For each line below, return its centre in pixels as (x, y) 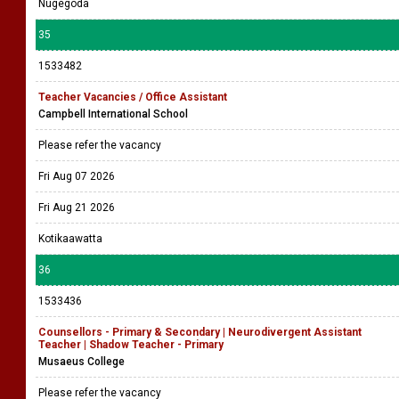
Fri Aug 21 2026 (77, 208)
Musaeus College (81, 362)
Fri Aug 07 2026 (77, 176)
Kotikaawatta (70, 239)
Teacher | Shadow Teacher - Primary (131, 345)
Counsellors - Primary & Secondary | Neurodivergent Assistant (200, 332)
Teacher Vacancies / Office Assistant (133, 97)
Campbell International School (113, 114)
